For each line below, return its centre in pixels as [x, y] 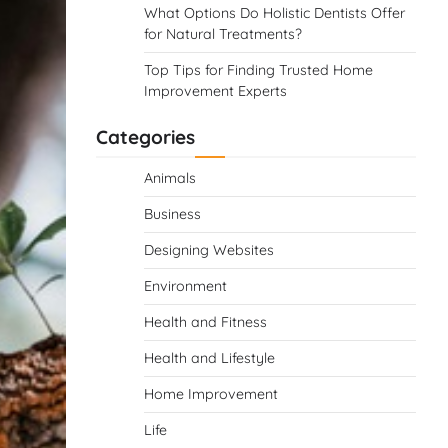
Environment [185, 285]
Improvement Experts [215, 90]
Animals [170, 177]
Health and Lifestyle [209, 357]
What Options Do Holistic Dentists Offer [274, 12]
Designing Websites [209, 249]
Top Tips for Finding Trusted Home [258, 69]
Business [172, 213]
